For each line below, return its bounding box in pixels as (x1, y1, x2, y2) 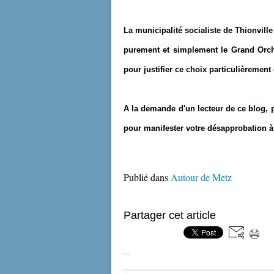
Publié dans (124, 171, 168, 183)
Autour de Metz (171, 171, 232, 183)
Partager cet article (124, 209, 216, 221)
